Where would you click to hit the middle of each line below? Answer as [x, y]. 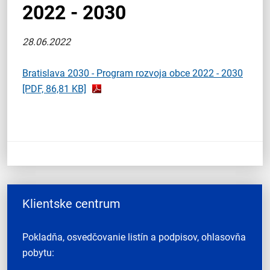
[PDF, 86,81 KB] [54, 89]
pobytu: [38, 253]
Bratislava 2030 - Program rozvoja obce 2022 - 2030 [133, 73]
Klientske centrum [71, 204]
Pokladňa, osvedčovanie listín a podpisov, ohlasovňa [134, 237]
